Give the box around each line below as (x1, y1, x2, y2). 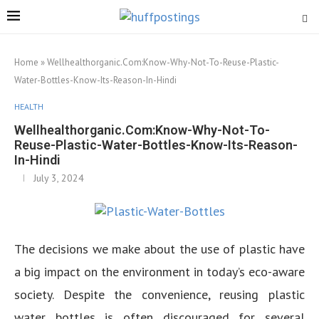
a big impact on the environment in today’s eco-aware (14, 263, 305, 280)
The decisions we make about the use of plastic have (14, 241, 305, 257)
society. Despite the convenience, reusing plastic (14, 286, 305, 303)
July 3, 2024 (33, 172, 84, 184)
